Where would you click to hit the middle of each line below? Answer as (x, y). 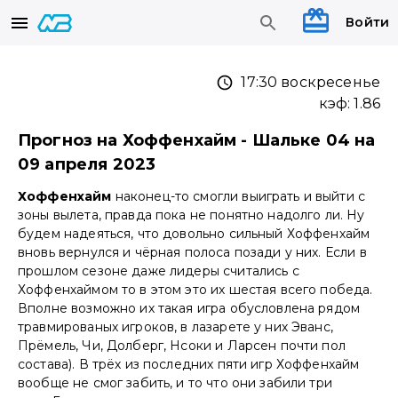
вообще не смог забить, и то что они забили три (175, 383)
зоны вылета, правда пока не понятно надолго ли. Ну (191, 215)
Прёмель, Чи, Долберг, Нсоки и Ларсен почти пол (182, 346)
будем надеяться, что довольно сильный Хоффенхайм (194, 234)
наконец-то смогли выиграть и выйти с (239, 197)
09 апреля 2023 (87, 165)
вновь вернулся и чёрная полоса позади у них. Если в (192, 253)
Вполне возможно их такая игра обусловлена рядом (189, 309)
